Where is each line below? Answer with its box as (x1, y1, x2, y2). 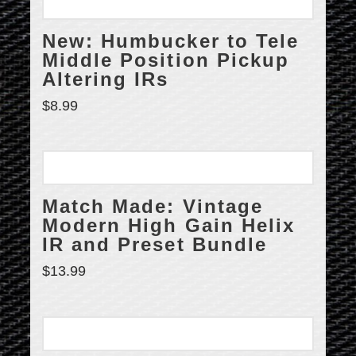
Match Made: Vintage (42, 196, 263, 218)
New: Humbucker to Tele (42, 30, 299, 52)
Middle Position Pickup (42, 49, 289, 71)
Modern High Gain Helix (42, 215, 295, 237)
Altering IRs (42, 68, 169, 90)
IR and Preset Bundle (42, 234, 267, 256)
